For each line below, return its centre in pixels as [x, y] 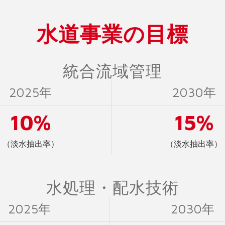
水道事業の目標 [113, 34]
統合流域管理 [113, 71]
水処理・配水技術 [113, 187]
